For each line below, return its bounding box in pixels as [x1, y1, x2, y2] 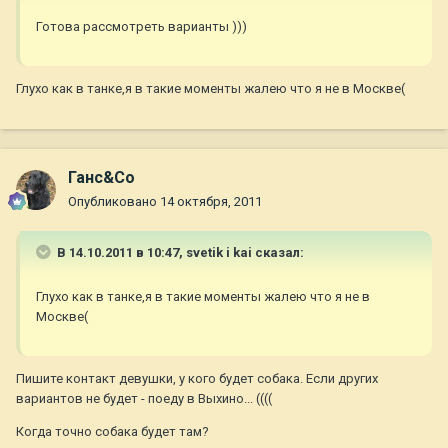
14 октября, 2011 [160, 194, 262, 210]
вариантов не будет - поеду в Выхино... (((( [16, 391, 272, 407]
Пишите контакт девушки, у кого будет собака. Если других [16, 371, 378, 387]
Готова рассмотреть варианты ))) [36, 19, 247, 35]
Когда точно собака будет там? [16, 424, 209, 440]
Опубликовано [68, 194, 160, 210]
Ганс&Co [68, 168, 135, 188]
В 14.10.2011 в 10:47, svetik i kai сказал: [54, 245, 304, 261]
